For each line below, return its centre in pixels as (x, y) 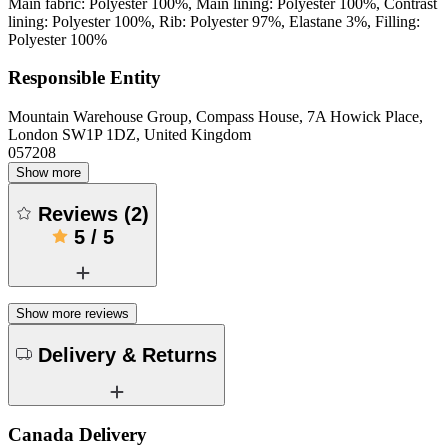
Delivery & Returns (127, 354)
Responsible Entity (84, 78)
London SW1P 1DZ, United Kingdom (129, 135)
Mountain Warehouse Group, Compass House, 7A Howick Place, (215, 117)
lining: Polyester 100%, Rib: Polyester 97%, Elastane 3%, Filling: (214, 21)
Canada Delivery (77, 435)
